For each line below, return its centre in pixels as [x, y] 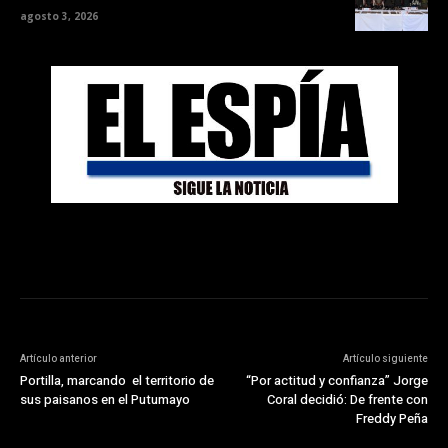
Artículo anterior [58, 358]
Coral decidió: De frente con [347, 399]
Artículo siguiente [385, 358]
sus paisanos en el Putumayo [106, 399]
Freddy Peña [391, 418]
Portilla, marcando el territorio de [117, 380]
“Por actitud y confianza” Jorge [336, 380]
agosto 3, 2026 [59, 16]
